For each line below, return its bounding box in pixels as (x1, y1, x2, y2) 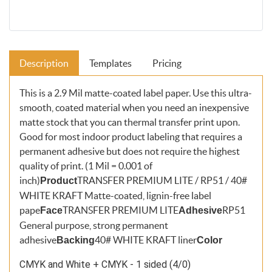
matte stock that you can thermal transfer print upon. (19, 116, 240, 127)
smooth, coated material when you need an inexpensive (19, 101, 249, 113)
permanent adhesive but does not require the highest (19, 145, 240, 157)
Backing (56, 234, 95, 245)
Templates (89, 57, 132, 69)
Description (19, 57, 69, 69)
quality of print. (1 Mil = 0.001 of (19, 160, 152, 171)
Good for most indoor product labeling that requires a (19, 131, 242, 142)
